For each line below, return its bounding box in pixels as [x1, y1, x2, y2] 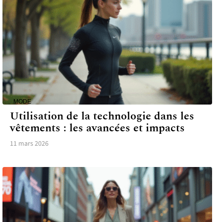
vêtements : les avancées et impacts [10, 120, 185, 137]
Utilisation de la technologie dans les [10, 108, 194, 125]
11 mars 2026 [10, 139, 49, 149]
